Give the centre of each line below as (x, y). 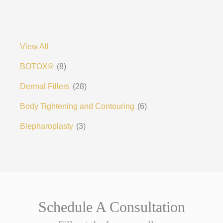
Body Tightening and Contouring (77, 106)
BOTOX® (37, 66)
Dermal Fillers (45, 86)
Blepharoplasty (46, 126)
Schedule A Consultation (111, 207)
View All (34, 46)
